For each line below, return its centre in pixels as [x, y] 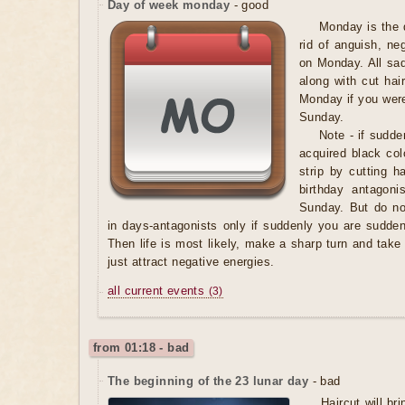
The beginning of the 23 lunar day [208, 381]
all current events [158, 291]
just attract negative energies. [191, 262]
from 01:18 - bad [141, 348]
